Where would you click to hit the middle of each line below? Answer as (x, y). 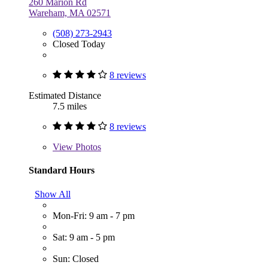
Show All (53, 194)
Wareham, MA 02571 (70, 13)
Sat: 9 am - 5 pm (84, 237)
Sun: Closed (76, 258)
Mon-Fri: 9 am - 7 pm (94, 215)
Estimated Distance (65, 96)
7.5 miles (70, 106)
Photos (87, 147)
